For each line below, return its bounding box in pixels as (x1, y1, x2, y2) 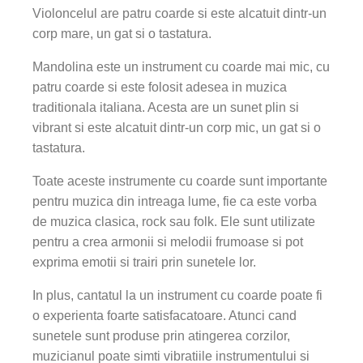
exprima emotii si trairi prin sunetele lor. (32, 255, 256, 269)
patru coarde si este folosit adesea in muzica (32, 80, 287, 94)
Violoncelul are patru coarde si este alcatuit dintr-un (32, 6, 327, 20)
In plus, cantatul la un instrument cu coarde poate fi (32, 288, 322, 302)
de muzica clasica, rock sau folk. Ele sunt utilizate (32, 215, 315, 228)
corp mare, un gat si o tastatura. (32, 27, 211, 41)
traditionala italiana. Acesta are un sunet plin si (32, 100, 299, 114)
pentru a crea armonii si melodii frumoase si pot (32, 235, 303, 249)
